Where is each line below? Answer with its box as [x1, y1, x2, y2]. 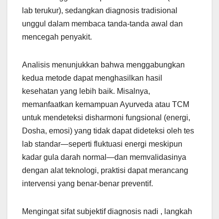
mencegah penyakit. [22, 33, 92, 42]
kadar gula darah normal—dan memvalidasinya [22, 153, 186, 162]
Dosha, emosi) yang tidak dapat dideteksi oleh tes [22, 127, 194, 135]
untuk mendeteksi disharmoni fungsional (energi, [22, 113, 190, 122]
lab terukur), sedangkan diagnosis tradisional [22, 6, 177, 15]
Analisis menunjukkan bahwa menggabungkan [22, 61, 185, 69]
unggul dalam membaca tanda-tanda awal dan [22, 20, 183, 28]
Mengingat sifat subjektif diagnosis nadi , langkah [22, 207, 192, 216]
